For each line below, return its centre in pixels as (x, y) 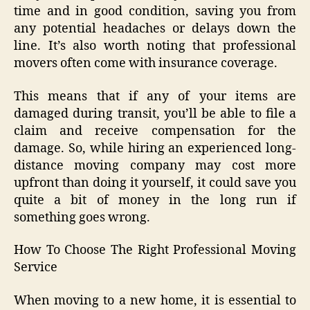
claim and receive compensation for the (155, 131)
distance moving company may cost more (155, 165)
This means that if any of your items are (155, 96)
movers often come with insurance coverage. (146, 64)
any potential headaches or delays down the (155, 29)
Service (36, 268)
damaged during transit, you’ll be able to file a (155, 113)
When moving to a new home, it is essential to (155, 300)
